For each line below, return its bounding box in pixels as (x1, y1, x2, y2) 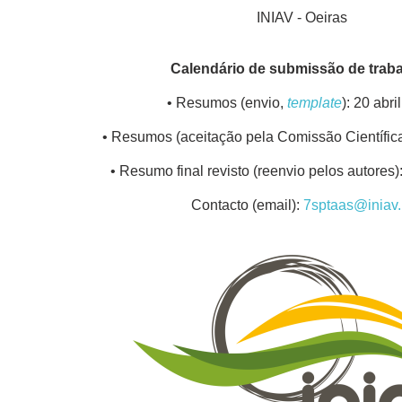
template (286, 94, 342, 110)
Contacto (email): (190, 197, 303, 213)
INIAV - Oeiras (256, 9, 347, 25)
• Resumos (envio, (166, 94, 287, 110)
